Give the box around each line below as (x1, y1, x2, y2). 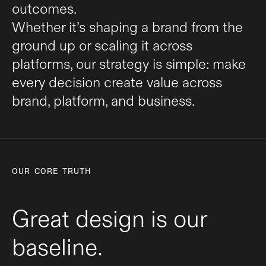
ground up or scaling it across (12, 37, 192, 54)
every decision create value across (12, 74, 222, 91)
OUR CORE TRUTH (12, 167, 91, 176)
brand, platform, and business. (12, 92, 195, 109)
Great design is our (12, 204, 207, 233)
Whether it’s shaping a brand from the (12, 18, 243, 36)
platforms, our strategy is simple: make (12, 55, 246, 72)
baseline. (12, 232, 103, 262)
